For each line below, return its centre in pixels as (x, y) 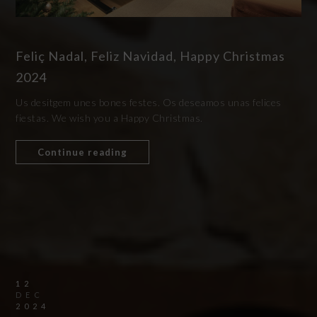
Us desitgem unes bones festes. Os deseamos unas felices (149, 103)
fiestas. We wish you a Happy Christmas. (109, 118)
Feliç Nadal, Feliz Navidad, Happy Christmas (151, 56)
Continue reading (83, 152)
